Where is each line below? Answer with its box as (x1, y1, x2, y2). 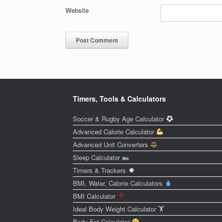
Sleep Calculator (73, 152, 122, 162)
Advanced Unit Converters (73, 139, 150, 149)
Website (65, 5, 89, 15)
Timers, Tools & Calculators (73, 93, 166, 104)
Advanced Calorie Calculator (73, 126, 156, 136)
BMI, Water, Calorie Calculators (73, 178, 165, 188)
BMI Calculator (73, 191, 117, 201)
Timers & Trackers (73, 165, 128, 175)
